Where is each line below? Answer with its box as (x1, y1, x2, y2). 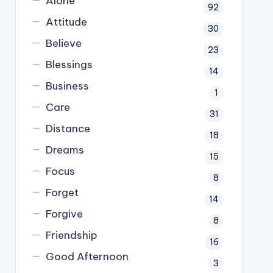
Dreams (46, 143, 85, 157)
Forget (46, 186, 79, 199)
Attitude (46, 15, 88, 29)
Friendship (46, 229, 98, 242)
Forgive (46, 207, 83, 221)
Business (46, 79, 90, 93)
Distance (46, 122, 91, 135)
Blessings (46, 58, 93, 71)
